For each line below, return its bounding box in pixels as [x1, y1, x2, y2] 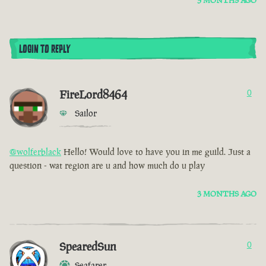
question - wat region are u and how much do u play [9, 160, 205, 172]
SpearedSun [59, 239, 116, 255]
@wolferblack [9, 146, 61, 158]
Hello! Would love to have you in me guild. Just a [61, 146, 251, 158]
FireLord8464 [59, 87, 127, 103]
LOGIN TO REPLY [19, 42, 70, 58]
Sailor [75, 107, 97, 119]
